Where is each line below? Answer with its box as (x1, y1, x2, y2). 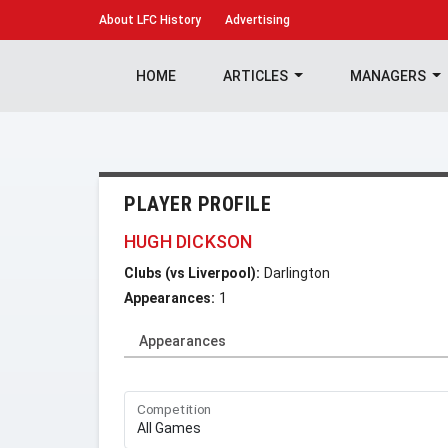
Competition (137, 401, 212, 418)
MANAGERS (349, 68, 429, 84)
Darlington (264, 265, 330, 281)
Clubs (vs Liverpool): (124, 265, 260, 281)
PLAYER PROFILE (124, 192, 271, 216)
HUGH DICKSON (124, 231, 253, 252)
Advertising (225, 13, 290, 27)
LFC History (134, 13, 201, 27)
